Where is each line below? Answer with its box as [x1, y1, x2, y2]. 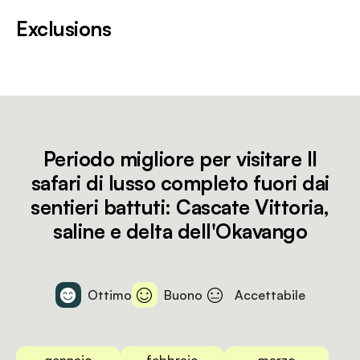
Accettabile [234, 286, 305, 303]
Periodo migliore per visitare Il [43, 146, 317, 171]
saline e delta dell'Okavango [53, 219, 307, 243]
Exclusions [16, 16, 111, 41]
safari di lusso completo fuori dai [31, 170, 329, 195]
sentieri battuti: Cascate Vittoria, [31, 194, 329, 219]
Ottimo [87, 286, 132, 303]
